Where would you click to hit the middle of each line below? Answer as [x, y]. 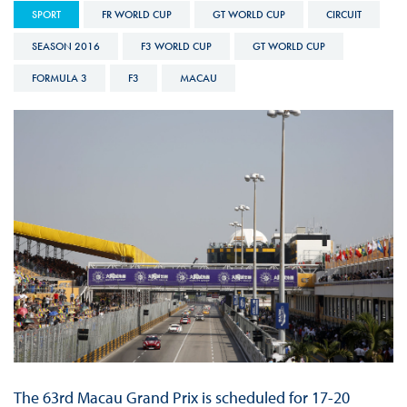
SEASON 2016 [65, 46]
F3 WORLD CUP [176, 46]
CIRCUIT [343, 14]
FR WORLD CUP [136, 14]
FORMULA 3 [59, 78]
